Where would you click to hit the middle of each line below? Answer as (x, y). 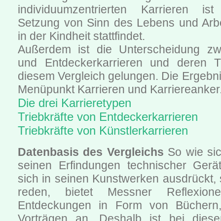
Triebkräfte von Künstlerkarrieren (103, 131)
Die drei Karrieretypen (74, 103)
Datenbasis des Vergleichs (91, 152)
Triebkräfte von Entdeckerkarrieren (108, 117)
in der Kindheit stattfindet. (81, 36)
